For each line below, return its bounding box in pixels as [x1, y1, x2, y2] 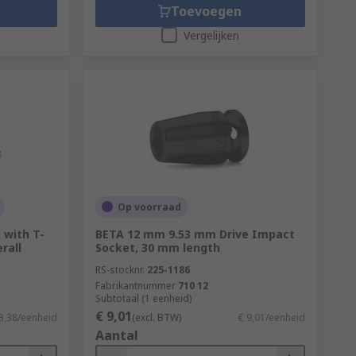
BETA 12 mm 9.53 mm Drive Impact [95, 226, 295, 242]
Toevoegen [171, 2, 242, 20]
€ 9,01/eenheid [238, 310, 305, 324]
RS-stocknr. [95, 262, 145, 277]
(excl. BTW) [131, 310, 181, 324]
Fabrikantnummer [95, 278, 176, 292]
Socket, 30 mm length [95, 239, 220, 255]
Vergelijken [183, 27, 239, 43]
